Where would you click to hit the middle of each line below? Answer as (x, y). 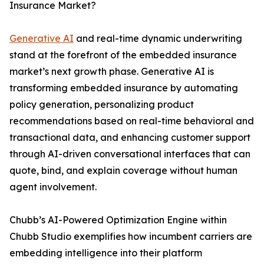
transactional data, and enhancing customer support (130, 138)
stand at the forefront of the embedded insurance (123, 55)
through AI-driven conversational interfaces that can (130, 154)
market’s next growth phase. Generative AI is (112, 72)
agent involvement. (53, 187)
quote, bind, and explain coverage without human (123, 171)
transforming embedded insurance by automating (124, 88)
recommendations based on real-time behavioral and (132, 121)
